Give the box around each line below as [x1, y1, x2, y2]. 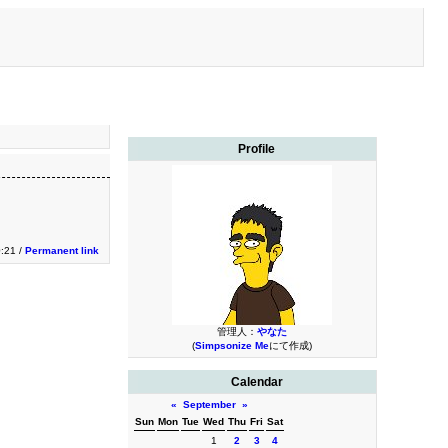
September [182, 399, 236, 410]
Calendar [230, 375, 283, 389]
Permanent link [25, 245, 99, 256]
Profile [238, 142, 276, 156]
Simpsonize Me [194, 340, 269, 351]
